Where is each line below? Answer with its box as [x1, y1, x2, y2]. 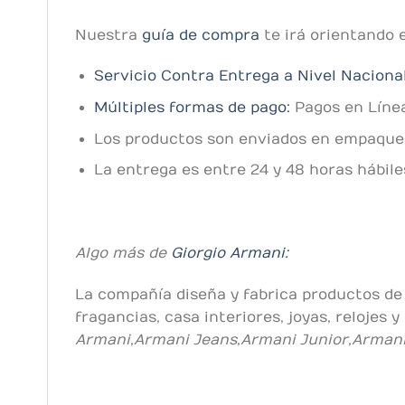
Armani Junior [240, 331, 348, 348]
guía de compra [142, 26, 259, 43]
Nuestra [75, 26, 142, 43]
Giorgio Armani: [171, 244, 288, 261]
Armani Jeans [134, 331, 237, 348]
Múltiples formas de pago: [93, 99, 290, 117]
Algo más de [75, 244, 171, 261]
